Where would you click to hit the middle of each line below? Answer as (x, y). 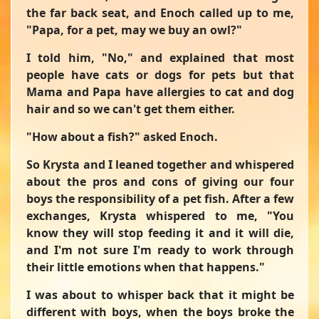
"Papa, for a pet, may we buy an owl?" (134, 30)
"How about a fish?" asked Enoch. (124, 136)
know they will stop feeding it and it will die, (160, 232)
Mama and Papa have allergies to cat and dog (160, 91)
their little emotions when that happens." (146, 267)
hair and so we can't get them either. (132, 109)
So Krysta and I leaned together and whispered (160, 164)
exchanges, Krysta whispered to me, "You (160, 215)
